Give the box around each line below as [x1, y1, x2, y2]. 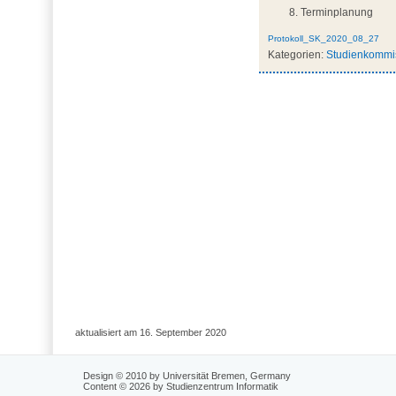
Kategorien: [267, 49, 324, 62]
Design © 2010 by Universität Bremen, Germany [83, 369, 292, 381]
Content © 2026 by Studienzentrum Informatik [83, 380, 279, 392]
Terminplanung [300, 6, 373, 19]
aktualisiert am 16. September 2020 [74, 327, 226, 339]
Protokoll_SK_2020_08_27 [267, 34, 379, 44]
